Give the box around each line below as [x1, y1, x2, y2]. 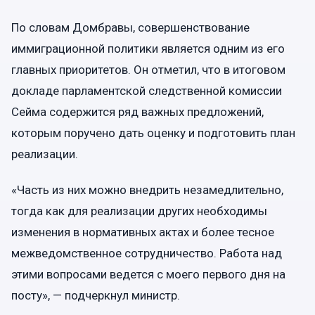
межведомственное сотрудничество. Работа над [11, 246, 282, 261]
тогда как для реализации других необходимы [11, 204, 267, 219]
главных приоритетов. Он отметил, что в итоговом [11, 62, 285, 77]
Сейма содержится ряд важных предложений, [11, 104, 264, 119]
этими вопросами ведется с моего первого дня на [11, 267, 285, 282]
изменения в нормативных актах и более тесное [11, 225, 274, 240]
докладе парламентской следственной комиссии [11, 83, 282, 98]
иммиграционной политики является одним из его [11, 41, 285, 56]
